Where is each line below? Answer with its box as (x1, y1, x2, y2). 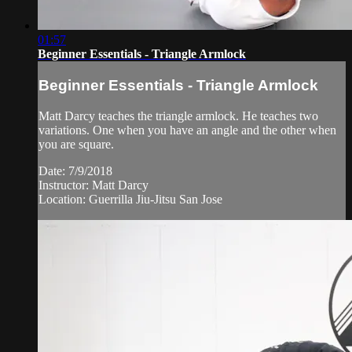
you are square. (38, 137, 114, 151)
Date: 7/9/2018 (38, 163, 112, 178)
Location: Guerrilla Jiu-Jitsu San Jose (38, 192, 222, 206)
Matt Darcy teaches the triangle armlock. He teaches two (38, 108, 318, 123)
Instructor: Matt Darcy (38, 178, 148, 192)
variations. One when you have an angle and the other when (38, 123, 336, 137)
